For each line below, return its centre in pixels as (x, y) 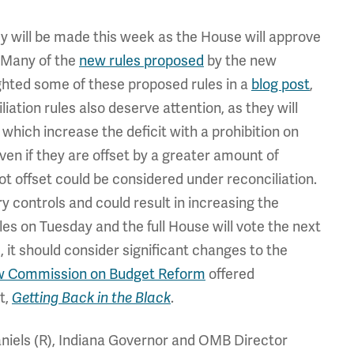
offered (230, 274)
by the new (240, 61)
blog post (281, 85)
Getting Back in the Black (91, 298)
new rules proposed (141, 61)
